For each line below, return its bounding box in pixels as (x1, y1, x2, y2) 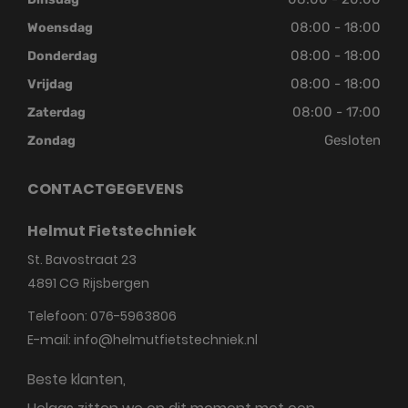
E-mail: (27, 330, 74, 349)
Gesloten (324, 131, 381, 148)
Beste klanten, (27, 368, 126, 390)
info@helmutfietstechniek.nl (74, 330, 258, 349)
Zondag (27, 132, 76, 148)
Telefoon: (27, 306, 90, 325)
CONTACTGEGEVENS (27, 178, 184, 199)
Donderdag (27, 47, 97, 64)
